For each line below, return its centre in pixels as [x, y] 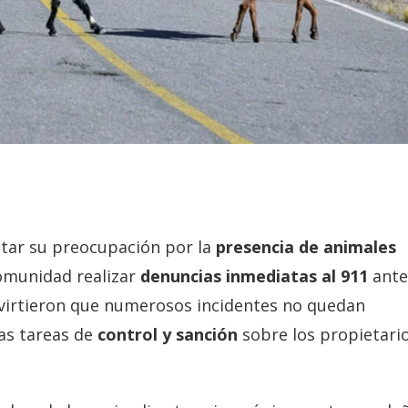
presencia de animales [304, 246]
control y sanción [165, 334]
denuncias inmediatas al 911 [254, 275]
